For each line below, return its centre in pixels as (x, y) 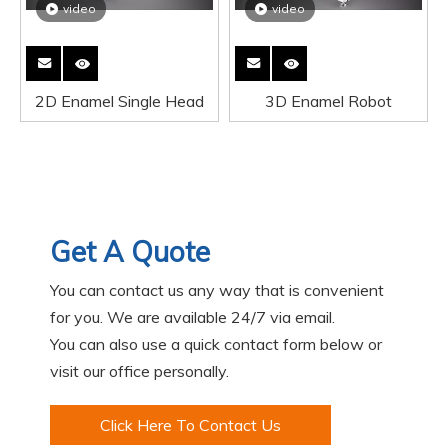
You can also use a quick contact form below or (216, 344)
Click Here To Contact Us (190, 425)
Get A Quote (130, 251)
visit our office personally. (139, 371)
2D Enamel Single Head (119, 101)
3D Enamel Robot (328, 101)
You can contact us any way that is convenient (217, 290)
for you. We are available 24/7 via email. (194, 317)
